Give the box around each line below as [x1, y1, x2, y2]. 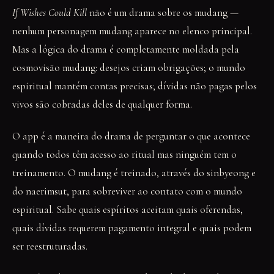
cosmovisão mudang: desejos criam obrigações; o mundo [12, 61, 245, 74]
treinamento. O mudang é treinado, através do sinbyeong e [12, 166, 256, 179]
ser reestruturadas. [12, 240, 87, 253]
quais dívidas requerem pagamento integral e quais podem [12, 221, 251, 234]
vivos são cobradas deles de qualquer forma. [12, 98, 192, 111]
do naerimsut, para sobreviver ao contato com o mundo [12, 185, 242, 198]
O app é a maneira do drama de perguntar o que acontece [12, 130, 250, 143]
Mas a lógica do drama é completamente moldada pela [12, 43, 239, 56]
